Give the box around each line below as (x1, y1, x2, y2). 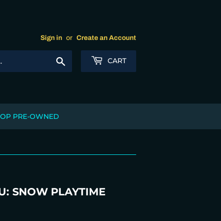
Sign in (40, 34, 62, 41)
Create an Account (76, 34, 136, 41)
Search (66, 56, 92, 65)
